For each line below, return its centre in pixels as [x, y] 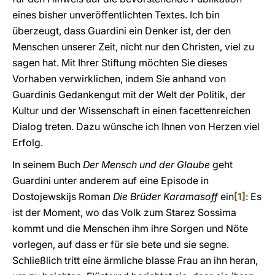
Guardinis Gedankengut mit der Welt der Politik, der [129, 95]
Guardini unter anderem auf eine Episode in [110, 180]
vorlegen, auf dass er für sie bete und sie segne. [121, 244]
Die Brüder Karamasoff [165, 196]
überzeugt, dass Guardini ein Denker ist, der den [122, 31]
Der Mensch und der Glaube [146, 165]
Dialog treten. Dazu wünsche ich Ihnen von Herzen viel [136, 126]
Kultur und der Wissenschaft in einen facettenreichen [131, 110]
